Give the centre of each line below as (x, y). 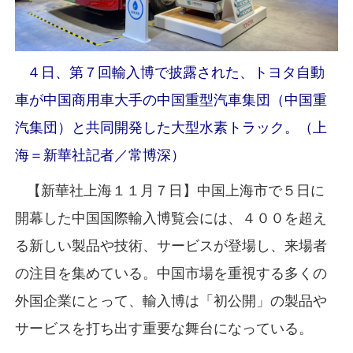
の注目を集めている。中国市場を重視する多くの (171, 273)
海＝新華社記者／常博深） (100, 155)
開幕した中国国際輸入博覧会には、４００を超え (171, 218)
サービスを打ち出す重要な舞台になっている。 (163, 328)
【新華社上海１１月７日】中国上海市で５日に (169, 190)
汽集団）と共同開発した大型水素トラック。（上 (171, 127)
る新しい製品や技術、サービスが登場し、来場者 (171, 245)
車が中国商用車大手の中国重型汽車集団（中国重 (171, 100)
